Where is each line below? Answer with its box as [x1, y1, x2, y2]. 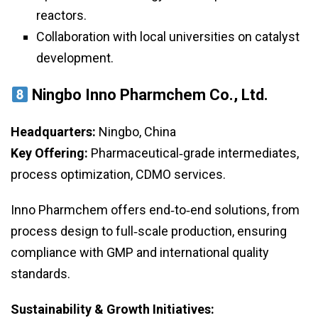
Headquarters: [11, 124, 96, 140]
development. [36, 50, 114, 66]
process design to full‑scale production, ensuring [11, 224, 287, 239]
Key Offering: [11, 146, 88, 161]
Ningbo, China [96, 124, 176, 140]
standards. [11, 266, 70, 282]
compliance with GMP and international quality [11, 245, 269, 261]
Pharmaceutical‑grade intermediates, [88, 146, 299, 161]
